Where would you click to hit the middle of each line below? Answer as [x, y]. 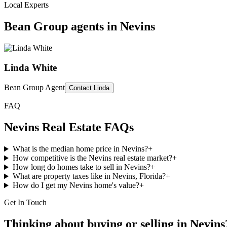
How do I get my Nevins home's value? [76, 185]
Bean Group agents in [62, 27]
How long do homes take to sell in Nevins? [81, 167]
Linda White [30, 67]
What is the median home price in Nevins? [80, 149]
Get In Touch [25, 203]
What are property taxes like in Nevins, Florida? [89, 176]
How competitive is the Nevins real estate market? [92, 158]
